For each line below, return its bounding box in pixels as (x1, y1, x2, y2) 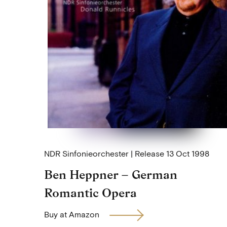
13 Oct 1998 (166, 149, 209, 159)
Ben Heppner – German (44, 167, 177, 182)
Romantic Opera (44, 185, 137, 201)
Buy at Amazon (44, 210, 99, 219)
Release (135, 149, 166, 159)
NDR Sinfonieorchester (44, 149, 129, 159)
